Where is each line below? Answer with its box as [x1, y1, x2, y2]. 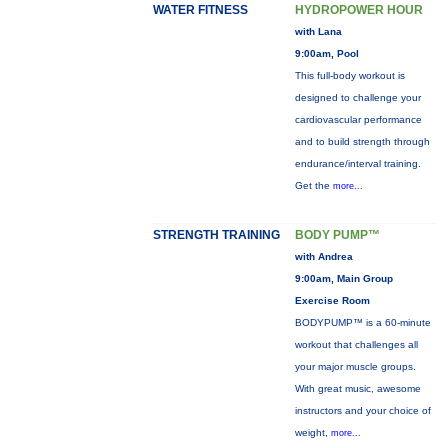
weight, [294, 427, 331, 438]
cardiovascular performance [294, 114, 422, 125]
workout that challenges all [294, 339, 418, 350]
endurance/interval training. [294, 158, 421, 169]
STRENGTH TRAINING [152, 228, 280, 242]
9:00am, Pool [294, 48, 359, 59]
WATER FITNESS [152, 3, 248, 17]
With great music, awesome [294, 383, 421, 394]
